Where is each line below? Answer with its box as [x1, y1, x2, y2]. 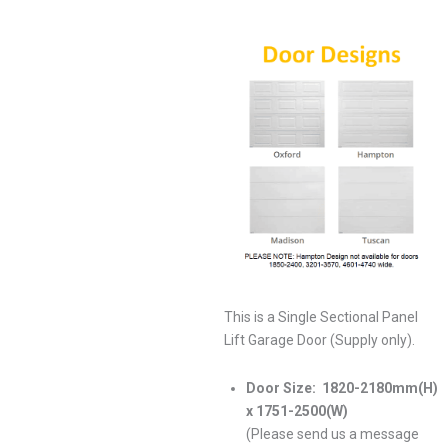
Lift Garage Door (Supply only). [224, 332, 415, 349]
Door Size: [246, 379, 322, 396]
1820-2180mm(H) [322, 379, 438, 396]
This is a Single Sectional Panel [224, 309, 418, 326]
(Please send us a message [246, 425, 419, 442]
